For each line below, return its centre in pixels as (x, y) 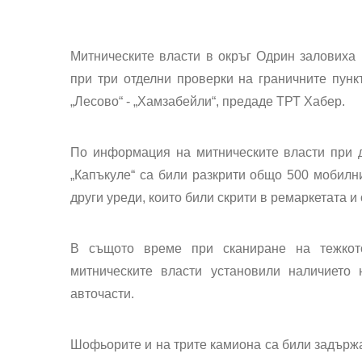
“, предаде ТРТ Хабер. (278, 101)
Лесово (97, 101)
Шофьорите (106, 345)
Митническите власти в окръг (163, 56)
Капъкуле (103, 175)
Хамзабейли (175, 101)
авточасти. (102, 294)
